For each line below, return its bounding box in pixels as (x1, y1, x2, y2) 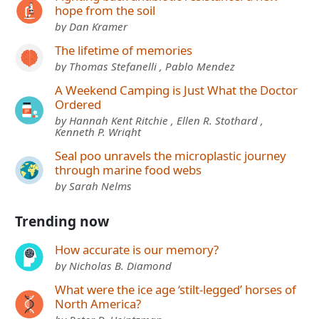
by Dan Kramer (55, 19, 127, 34)
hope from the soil (55, 2, 155, 19)
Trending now (15, 211, 109, 231)
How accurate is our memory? (55, 241, 219, 258)
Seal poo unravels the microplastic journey (55, 147, 286, 164)
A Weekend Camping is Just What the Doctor (55, 82, 298, 99)
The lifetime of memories (55, 42, 192, 59)
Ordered (55, 96, 101, 113)
